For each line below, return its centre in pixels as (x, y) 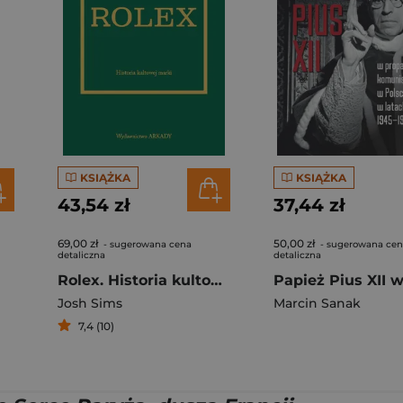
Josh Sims (90, 303)
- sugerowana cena (146, 244)
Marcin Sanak (317, 303)
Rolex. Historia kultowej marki (216, 280)
